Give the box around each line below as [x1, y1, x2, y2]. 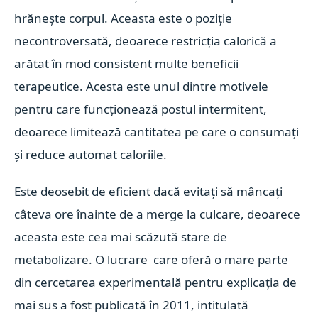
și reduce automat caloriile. [14, 146, 168, 163]
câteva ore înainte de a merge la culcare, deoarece [14, 206, 301, 222]
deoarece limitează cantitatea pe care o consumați [14, 124, 300, 140]
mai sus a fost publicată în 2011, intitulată [14, 297, 249, 313]
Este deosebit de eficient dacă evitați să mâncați [14, 183, 283, 199]
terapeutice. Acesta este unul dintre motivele [14, 78, 269, 94]
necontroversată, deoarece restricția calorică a [14, 33, 278, 49]
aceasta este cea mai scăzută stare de [14, 229, 228, 245]
